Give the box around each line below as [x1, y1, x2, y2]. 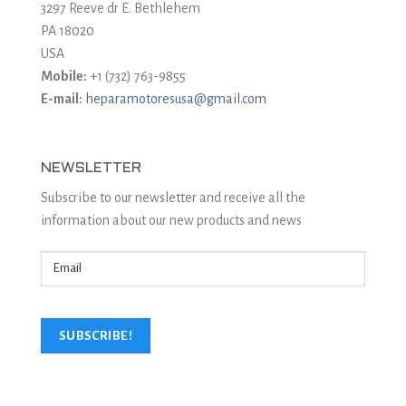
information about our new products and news [41, 213, 302, 228]
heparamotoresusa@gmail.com [85, 92, 266, 107]
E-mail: [41, 92, 82, 107]
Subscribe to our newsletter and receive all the [41, 190, 305, 206]
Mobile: [41, 69, 87, 84]
